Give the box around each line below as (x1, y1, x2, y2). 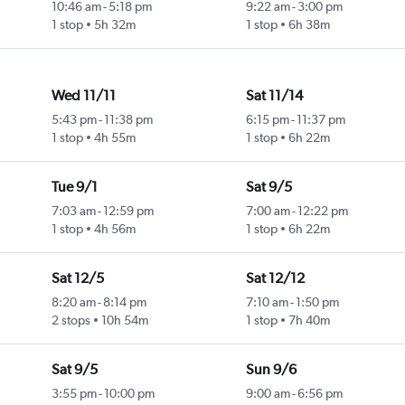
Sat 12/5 (51, 269, 104, 287)
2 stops (51, 313, 90, 328)
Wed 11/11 (51, 87, 116, 105)
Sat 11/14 (245, 87, 303, 105)
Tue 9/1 (51, 178, 98, 196)
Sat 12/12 (245, 269, 305, 287)
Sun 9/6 (245, 361, 297, 379)
